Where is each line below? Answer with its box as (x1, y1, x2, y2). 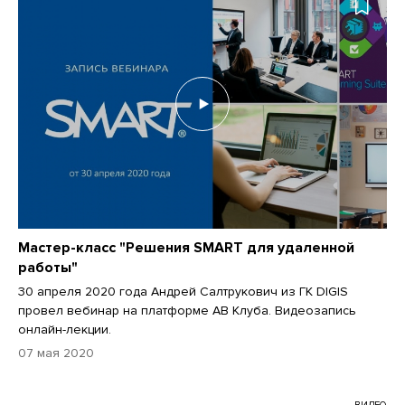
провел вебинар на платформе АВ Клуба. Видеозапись (18, 303, 356, 319)
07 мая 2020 (18, 345, 94, 362)
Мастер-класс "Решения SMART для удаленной (18, 239, 354, 258)
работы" (18, 259, 78, 278)
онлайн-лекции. (18, 322, 111, 338)
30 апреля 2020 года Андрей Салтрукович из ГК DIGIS (18, 284, 348, 300)
